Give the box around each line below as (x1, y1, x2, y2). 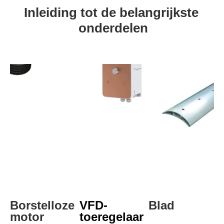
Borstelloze (10, 198, 74, 212)
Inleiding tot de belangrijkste (24, 5, 198, 20)
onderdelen (78, 20, 148, 35)
